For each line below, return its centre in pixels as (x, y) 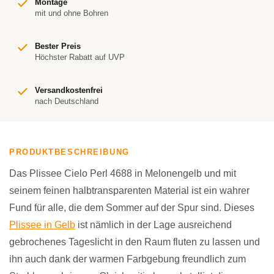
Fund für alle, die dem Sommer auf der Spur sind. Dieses (132, 208)
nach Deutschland (67, 101)
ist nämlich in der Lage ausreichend (154, 225)
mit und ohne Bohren (72, 13)
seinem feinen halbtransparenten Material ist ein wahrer (129, 191)
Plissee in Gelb (42, 225)
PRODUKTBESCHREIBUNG (69, 152)
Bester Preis (58, 46)
